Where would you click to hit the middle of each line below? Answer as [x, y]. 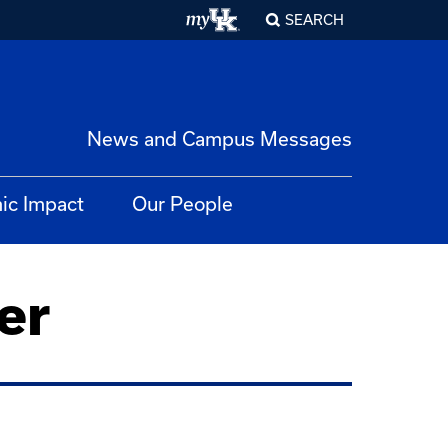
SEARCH [314, 19]
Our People [182, 203]
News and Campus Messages [219, 138]
